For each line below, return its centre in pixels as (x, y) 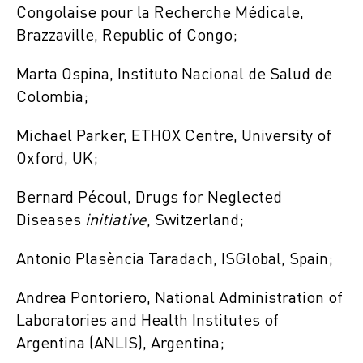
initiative (116, 221)
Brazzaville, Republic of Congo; (127, 36)
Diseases (51, 221)
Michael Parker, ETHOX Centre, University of (174, 137)
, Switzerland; (195, 221)
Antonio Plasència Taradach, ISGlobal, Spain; (175, 260)
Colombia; (52, 98)
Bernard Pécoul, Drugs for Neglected (149, 198)
